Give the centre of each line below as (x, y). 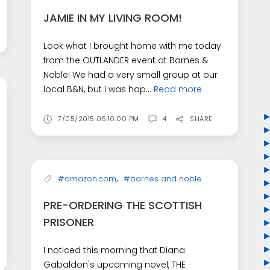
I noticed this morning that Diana (115, 250)
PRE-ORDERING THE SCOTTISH (123, 206)
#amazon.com (87, 179)
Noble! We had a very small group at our (131, 75)
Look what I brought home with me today (133, 46)
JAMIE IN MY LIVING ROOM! (113, 18)
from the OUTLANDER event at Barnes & (126, 61)
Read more (178, 89)
